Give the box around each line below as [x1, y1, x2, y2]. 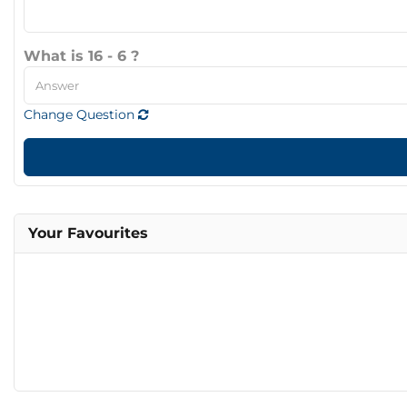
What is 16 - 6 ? [24, 47, 139, 65]
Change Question [24, 107, 138, 123]
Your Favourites [28, 224, 148, 243]
